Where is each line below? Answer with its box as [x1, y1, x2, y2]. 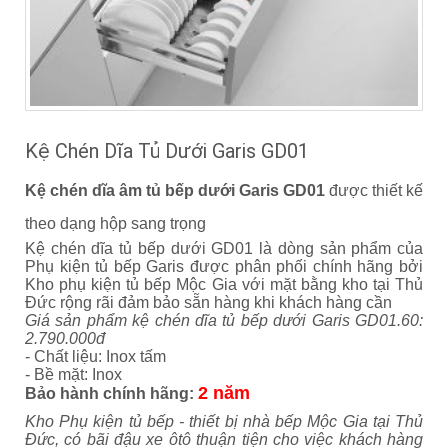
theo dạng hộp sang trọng [25, 215, 206, 233]
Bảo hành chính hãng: [25, 385, 198, 403]
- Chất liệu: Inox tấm [25, 348, 166, 366]
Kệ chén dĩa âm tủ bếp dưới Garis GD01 [25, 182, 325, 200]
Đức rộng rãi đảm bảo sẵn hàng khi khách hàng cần [25, 294, 392, 312]
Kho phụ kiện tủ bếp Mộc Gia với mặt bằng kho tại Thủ [25, 276, 423, 294]
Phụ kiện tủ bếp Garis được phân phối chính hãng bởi [25, 258, 423, 276]
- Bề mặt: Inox [25, 366, 122, 384]
